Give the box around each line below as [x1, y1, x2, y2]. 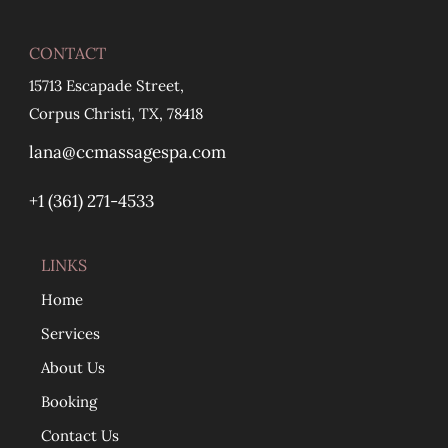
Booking [41, 392, 97, 412]
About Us [41, 358, 105, 378]
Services [41, 324, 100, 344]
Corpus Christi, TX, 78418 [29, 104, 203, 124]
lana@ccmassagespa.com [29, 140, 226, 163]
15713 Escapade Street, [29, 76, 184, 96]
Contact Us [41, 426, 119, 446]
